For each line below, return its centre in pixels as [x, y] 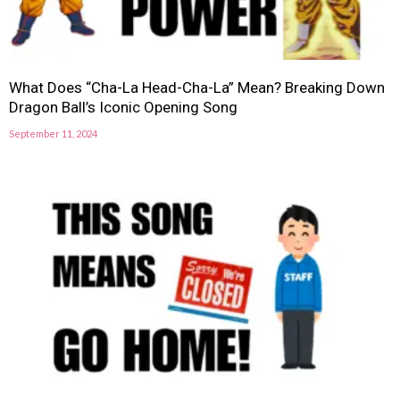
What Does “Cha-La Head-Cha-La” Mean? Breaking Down [197, 88]
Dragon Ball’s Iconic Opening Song [123, 108]
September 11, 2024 [53, 134]
